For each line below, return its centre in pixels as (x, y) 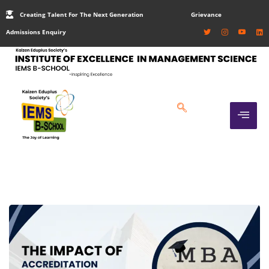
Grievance (207, 14)
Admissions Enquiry (36, 32)
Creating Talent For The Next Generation (81, 14)
